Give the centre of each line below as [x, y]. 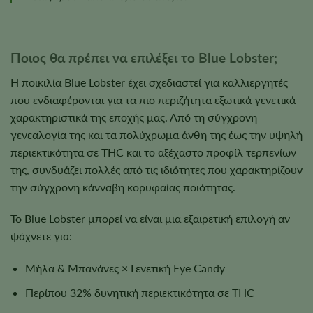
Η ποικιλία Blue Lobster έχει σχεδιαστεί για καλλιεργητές [149, 82]
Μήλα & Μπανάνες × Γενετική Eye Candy [125, 268]
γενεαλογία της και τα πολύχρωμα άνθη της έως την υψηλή [156, 134]
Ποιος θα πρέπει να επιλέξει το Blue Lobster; [144, 58]
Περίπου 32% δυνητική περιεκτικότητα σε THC [139, 292]
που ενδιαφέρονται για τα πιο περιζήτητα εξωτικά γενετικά [153, 99]
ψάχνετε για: [41, 236]
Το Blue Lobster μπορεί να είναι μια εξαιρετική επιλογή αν [150, 219]
